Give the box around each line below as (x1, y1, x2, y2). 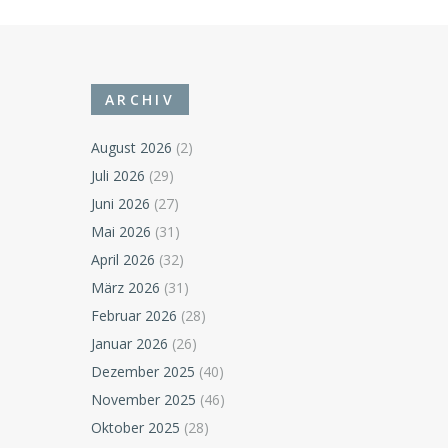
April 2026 (91, 250, 156, 270)
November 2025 (91, 390, 197, 410)
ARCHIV (105, 90, 175, 110)
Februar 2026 (91, 306, 178, 326)
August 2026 (91, 138, 173, 158)
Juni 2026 (91, 194, 151, 214)
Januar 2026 (91, 334, 169, 354)
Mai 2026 (91, 222, 152, 242)
